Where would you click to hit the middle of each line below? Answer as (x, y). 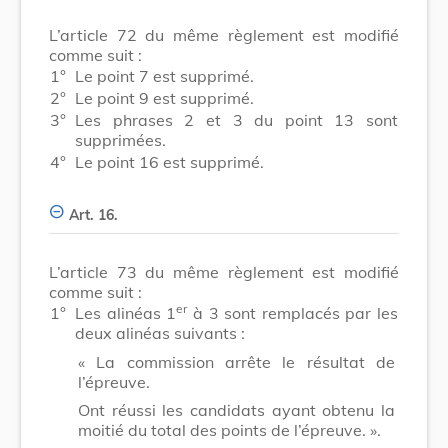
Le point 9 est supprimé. (164, 97)
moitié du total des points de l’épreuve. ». (229, 429)
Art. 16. (93, 214)
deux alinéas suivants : (160, 332)
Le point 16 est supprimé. (169, 161)
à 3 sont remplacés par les (292, 312)
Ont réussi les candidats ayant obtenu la (236, 409)
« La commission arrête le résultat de (236, 361)
